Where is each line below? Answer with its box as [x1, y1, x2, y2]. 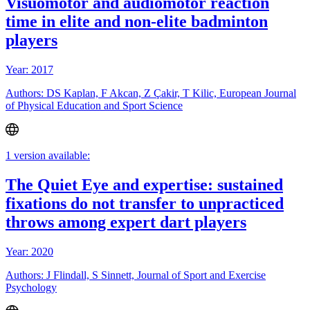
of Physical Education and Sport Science [6, 99, 183, 111]
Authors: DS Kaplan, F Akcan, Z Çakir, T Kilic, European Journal [6, 86, 296, 99]
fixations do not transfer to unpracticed [6, 194, 284, 213]
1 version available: [6, 149, 90, 162]
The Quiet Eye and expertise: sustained [6, 176, 283, 194]
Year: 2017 [6, 63, 53, 75]
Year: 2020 [6, 246, 53, 258]
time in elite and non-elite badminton [6, 12, 268, 30]
